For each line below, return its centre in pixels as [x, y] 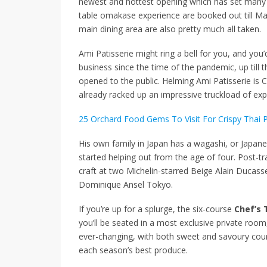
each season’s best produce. [133, 250]
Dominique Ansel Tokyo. [126, 184]
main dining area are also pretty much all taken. [170, 29]
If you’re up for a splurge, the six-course [155, 209]
